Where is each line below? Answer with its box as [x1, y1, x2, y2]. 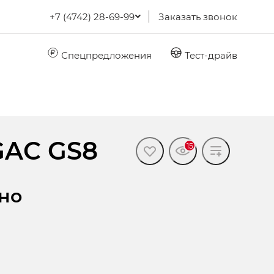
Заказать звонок [158, 10, 237, 23]
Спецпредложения [59, 48, 152, 61]
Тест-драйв [182, 48, 237, 61]
